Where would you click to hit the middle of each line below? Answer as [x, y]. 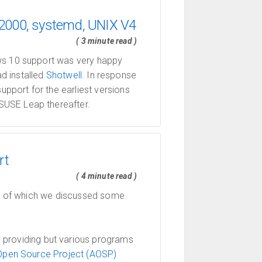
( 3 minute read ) [106, 41]
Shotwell [64, 75]
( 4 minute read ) [106, 176]
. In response [109, 75]
